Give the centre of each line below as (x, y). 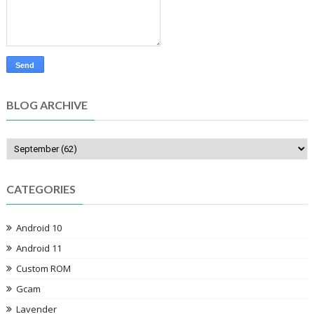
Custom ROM (43, 268)
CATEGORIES (41, 189)
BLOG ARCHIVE (47, 104)
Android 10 (39, 227)
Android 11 (39, 248)
